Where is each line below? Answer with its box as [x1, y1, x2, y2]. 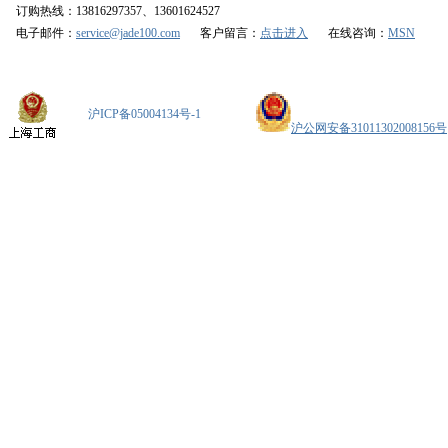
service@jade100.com [76, 26, 180, 40]
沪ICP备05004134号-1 [88, 107, 201, 121]
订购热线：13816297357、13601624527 [16, 4, 220, 18]
